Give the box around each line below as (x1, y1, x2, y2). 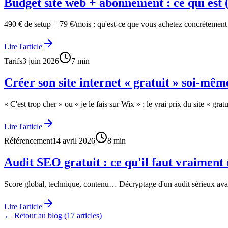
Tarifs (4, 56, 22, 66)
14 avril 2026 (52, 136, 95, 146)
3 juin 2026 (22, 56, 59, 66)
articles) (75, 211, 102, 220)
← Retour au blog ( (4, 211, 67, 220)
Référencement (4, 136, 52, 146)
